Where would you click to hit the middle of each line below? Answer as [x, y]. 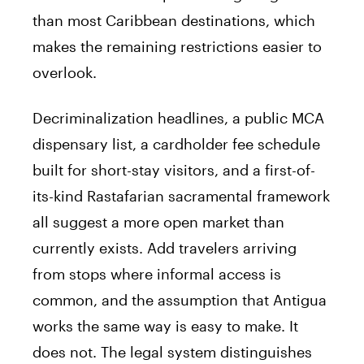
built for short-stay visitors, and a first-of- [174, 169]
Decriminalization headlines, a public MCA [178, 117]
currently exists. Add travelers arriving [165, 247]
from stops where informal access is [157, 273]
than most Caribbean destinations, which [174, 20]
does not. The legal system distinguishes [172, 351]
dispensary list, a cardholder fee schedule [176, 143]
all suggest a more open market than [158, 221]
